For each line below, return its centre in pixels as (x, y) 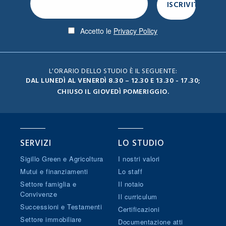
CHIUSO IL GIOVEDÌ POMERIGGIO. (113, 92)
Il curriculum (138, 196)
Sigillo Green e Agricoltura (62, 158)
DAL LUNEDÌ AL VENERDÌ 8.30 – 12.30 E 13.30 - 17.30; (113, 81)
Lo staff (130, 171)
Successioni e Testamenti (61, 206)
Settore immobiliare (51, 219)
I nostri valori (139, 158)
